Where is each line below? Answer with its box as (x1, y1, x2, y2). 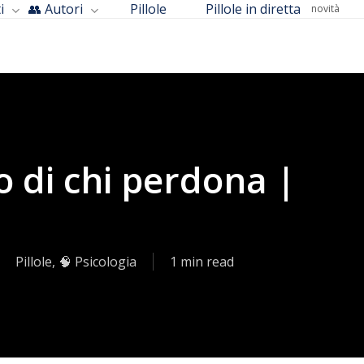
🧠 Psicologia (58, 253, 136, 271)
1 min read (170, 253, 234, 271)
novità (311, 2, 340, 15)
